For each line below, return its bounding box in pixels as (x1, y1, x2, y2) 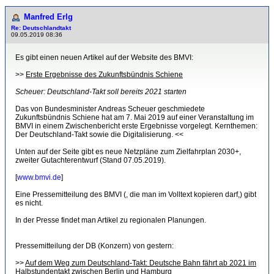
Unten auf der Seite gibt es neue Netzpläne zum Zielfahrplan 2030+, (15, 147, 241, 156)
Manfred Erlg (24, 12, 73, 21)
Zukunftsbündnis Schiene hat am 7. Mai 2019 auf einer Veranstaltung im (15, 113, 254, 122)
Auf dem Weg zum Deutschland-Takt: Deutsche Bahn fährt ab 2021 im (25, 259, 256, 267)
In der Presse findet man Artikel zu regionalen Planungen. (15, 216, 206, 224)
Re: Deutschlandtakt (11, 24, 71, 31)
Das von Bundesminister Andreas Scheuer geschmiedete (15, 105, 205, 113)
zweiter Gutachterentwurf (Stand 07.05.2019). (15, 156, 166, 165)
